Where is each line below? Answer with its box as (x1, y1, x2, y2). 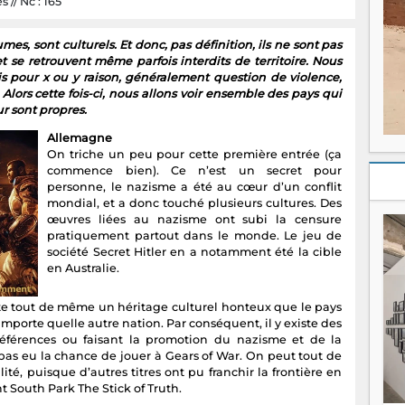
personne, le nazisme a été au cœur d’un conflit (47, 180, 343, 194)
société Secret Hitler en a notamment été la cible (47, 245, 343, 259)
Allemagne (47, 131, 113, 146)
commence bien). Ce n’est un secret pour (47, 164, 343, 178)
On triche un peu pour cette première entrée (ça (47, 147, 343, 162)
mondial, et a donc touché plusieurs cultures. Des (47, 196, 343, 211)
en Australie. (47, 261, 120, 276)
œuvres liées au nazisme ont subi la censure (47, 212, 343, 227)
